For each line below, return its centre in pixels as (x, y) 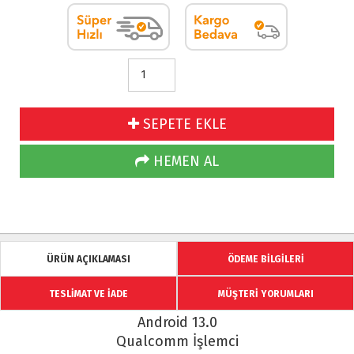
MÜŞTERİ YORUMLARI (265, 294)
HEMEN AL (184, 161)
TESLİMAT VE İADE (88, 294)
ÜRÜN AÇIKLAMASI (88, 259)
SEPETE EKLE (183, 124)
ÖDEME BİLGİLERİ (265, 259)
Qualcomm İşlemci (177, 341)
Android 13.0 (177, 322)
